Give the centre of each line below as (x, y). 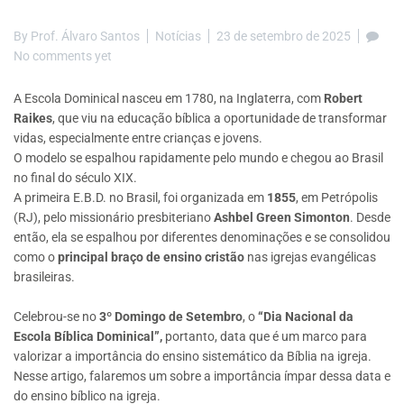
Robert (343, 99)
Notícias (178, 37)
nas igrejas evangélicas (310, 257)
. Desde (370, 218)
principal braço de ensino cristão (151, 257)
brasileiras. (44, 277)
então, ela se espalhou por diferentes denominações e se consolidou (202, 238)
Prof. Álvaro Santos (85, 37)
